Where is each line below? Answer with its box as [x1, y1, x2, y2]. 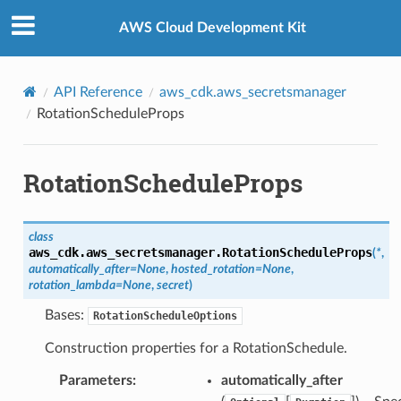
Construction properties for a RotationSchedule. [44, 340, 347, 355]
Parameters [58, 372, 132, 388]
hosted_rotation [170, 261, 255, 276]
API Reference [53, 84, 142, 99]
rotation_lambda [28, 277, 115, 292]
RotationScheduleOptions [92, 309, 237, 322]
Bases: [44, 307, 88, 322]
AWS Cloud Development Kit [118, 21, 306, 36]
